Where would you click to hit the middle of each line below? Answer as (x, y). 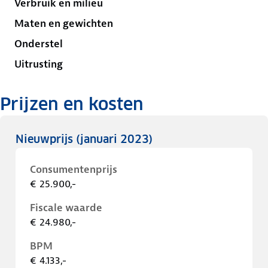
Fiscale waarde (66, 208)
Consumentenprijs (74, 169)
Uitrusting (39, 64)
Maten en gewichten (64, 23)
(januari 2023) (114, 139)
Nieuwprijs (46, 139)
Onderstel (39, 44)
